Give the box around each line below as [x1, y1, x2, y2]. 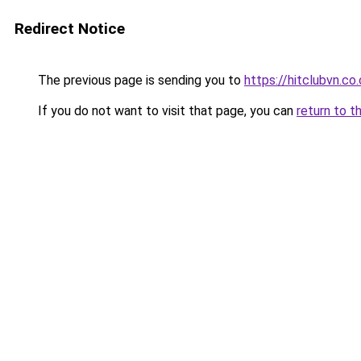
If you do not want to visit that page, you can [35, 103, 297, 118]
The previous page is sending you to [35, 73, 244, 88]
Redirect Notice [15, 19, 125, 38]
